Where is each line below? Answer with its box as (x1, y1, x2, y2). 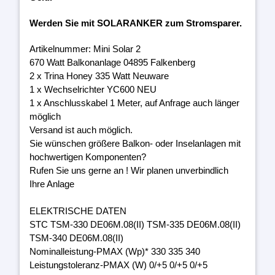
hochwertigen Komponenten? (29, 152, 146, 163)
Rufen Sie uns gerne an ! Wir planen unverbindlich (29, 165, 228, 176)
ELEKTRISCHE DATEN (29, 206, 126, 217)
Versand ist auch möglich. (29, 125, 133, 136)
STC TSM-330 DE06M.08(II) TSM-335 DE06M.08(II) (29, 219, 241, 230)
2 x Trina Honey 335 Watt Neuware (29, 71, 169, 82)
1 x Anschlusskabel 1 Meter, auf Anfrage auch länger (29, 98, 239, 109)
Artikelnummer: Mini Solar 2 (29, 44, 141, 55)
